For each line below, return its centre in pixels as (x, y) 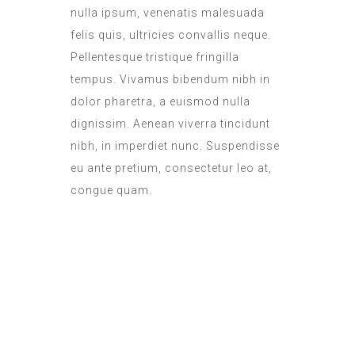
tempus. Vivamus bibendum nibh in (170, 79)
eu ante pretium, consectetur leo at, (171, 168)
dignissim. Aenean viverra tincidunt (170, 123)
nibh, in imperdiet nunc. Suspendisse (175, 145)
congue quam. (111, 190)
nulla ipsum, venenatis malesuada (168, 12)
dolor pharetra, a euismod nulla (160, 101)
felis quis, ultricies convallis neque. (171, 34)
